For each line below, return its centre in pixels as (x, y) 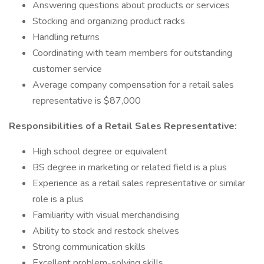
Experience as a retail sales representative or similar (139, 183)
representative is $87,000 (87, 101)
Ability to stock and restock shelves (106, 231)
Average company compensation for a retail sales (133, 85)
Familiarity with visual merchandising (106, 215)
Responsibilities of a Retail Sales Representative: (123, 126)
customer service (67, 69)
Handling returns (66, 37)
